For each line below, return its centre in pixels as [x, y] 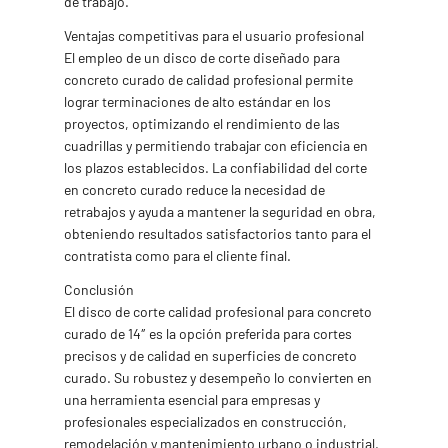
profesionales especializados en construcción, [205, 421]
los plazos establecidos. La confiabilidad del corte [215, 167]
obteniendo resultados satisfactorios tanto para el [217, 233]
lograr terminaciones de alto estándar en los [197, 101]
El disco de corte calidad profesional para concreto [218, 311]
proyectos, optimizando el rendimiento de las [202, 123]
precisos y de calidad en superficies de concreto [210, 355]
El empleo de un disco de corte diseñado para [202, 57]
